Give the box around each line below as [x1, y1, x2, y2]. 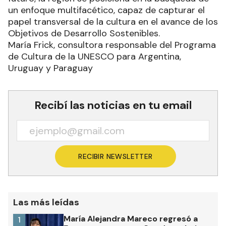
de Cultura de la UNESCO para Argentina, [8, 50, 181, 63]
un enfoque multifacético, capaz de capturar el [8, 4, 205, 16]
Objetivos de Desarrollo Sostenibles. [8, 27, 160, 39]
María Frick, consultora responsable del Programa [8, 39, 216, 51]
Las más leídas [13, 196, 79, 208]
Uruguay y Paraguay [8, 62, 93, 74]
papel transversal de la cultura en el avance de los [8, 16, 218, 28]
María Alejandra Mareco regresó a [64, 213, 198, 224]
